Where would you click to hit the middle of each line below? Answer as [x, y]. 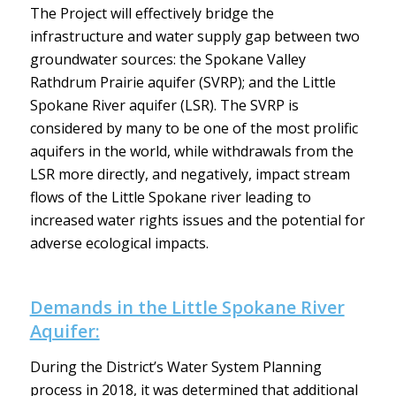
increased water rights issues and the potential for [197, 220]
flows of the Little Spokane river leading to [170, 197]
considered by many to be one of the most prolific [194, 128]
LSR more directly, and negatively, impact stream [190, 174]
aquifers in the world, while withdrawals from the [191, 151]
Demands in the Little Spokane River [187, 307]
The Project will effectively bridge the [152, 13]
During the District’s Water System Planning [175, 367]
